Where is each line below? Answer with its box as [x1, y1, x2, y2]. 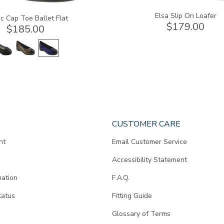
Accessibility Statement [112, 155, 187, 165]
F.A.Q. [112, 173, 129, 182]
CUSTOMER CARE [112, 118, 180, 130]
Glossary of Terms [112, 208, 170, 218]
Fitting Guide [112, 190, 152, 200]
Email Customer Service [112, 137, 187, 147]
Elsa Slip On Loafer [154, 11, 216, 21]
